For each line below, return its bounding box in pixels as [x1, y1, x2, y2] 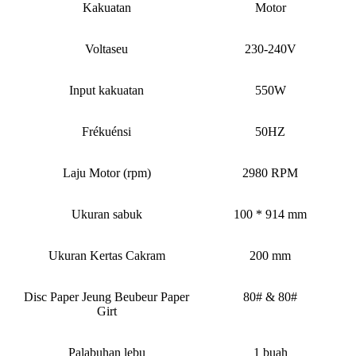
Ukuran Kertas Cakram [48, 249, 165, 263]
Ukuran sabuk [71, 207, 142, 222]
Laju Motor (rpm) [62, 166, 151, 180]
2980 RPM [242, 166, 298, 180]
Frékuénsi [82, 125, 131, 139]
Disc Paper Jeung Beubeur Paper [24, 290, 189, 304]
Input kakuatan [69, 83, 144, 98]
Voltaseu [85, 42, 128, 56]
